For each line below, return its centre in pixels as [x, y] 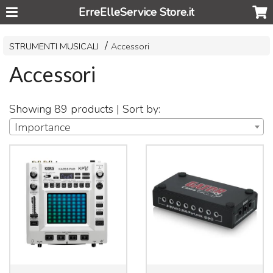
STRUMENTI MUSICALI [54, 46]
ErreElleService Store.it [136, 12]
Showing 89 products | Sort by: [85, 109]
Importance [43, 127]
